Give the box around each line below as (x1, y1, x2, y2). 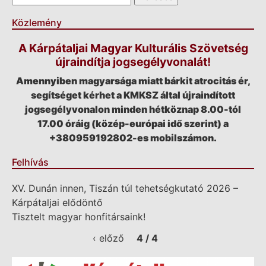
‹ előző (93, 232, 124, 245)
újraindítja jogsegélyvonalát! (55, 55, 211, 69)
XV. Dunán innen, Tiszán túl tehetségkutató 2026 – (12, 182, 238, 195)
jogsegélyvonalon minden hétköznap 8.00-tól (25, 103, 241, 116)
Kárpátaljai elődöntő (12, 197, 103, 209)
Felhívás (12, 156, 49, 169)
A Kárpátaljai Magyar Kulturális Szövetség (18, 41, 248, 56)
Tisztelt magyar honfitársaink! (12, 211, 145, 223)
